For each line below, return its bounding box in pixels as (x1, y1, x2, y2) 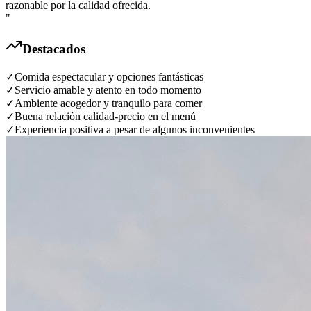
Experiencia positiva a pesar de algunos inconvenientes (15, 124, 255, 136)
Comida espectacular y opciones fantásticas (15, 71, 203, 83)
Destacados (22, 42, 85, 57)
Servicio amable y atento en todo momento (15, 84, 201, 96)
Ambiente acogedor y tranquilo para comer (15, 97, 202, 110)
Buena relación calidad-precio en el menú (15, 110, 196, 123)
